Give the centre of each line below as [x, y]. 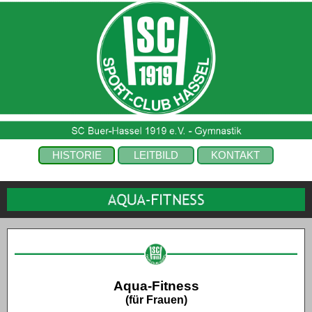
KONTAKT [235, 156]
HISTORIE [77, 156]
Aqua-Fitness [156, 286]
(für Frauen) [156, 299]
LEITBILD [156, 156]
